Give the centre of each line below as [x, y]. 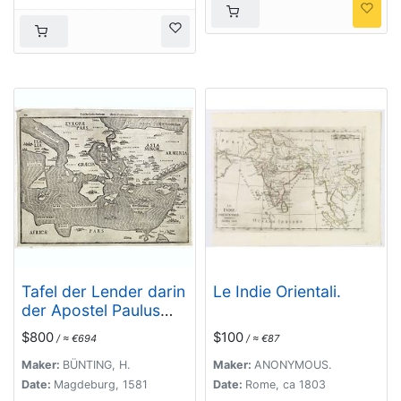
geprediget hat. [78, 328]
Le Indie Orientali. [277, 291]
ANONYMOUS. [293, 364]
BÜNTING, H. [96, 364]
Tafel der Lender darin [103, 291]
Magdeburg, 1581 [101, 384]
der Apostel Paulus [91, 310]
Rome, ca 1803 [286, 384]
